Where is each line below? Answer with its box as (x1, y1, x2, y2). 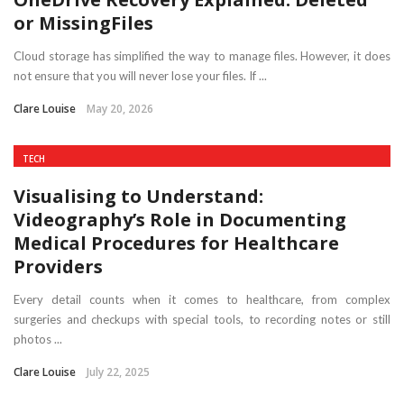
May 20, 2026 (87, 101, 153, 116)
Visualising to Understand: (14, 184, 263, 208)
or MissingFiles (14, 11, 153, 35)
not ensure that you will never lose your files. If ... (14, 69, 267, 83)
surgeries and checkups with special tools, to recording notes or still (14, 312, 390, 326)
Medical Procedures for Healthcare (14, 231, 339, 255)
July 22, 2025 (87, 364, 150, 380)
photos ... (14, 332, 62, 346)
